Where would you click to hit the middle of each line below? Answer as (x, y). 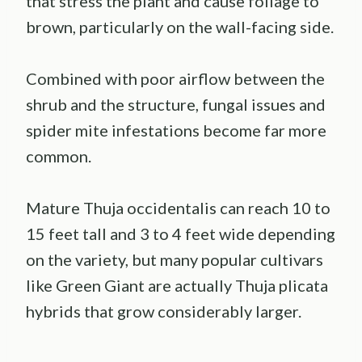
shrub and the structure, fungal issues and (176, 105)
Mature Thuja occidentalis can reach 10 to (178, 208)
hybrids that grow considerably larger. (164, 311)
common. (59, 156)
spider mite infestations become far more (176, 130)
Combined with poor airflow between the (175, 79)
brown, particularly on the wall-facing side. (180, 27)
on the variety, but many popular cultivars (175, 260)
